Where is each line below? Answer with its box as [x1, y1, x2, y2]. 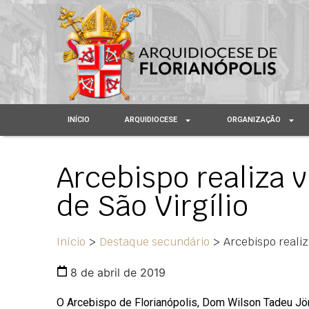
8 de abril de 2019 [70, 266, 166, 280]
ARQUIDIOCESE [125, 115, 178, 125]
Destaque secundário [99, 235, 210, 250]
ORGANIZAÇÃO [227, 115, 281, 125]
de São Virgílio [57, 188, 248, 225]
